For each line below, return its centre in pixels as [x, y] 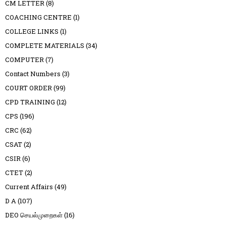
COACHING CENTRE [38, 17]
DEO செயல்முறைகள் [34, 215]
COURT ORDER [29, 88]
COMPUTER [24, 59]
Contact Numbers [33, 73]
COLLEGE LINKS [32, 31]
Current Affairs [29, 186]
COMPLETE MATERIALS [45, 45]
